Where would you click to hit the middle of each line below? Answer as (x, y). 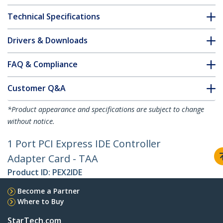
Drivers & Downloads (48, 41)
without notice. (31, 121)
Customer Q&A (37, 88)
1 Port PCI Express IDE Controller (84, 144)
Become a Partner (49, 191)
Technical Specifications (54, 17)
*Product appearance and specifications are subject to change (106, 110)
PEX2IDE (67, 172)
